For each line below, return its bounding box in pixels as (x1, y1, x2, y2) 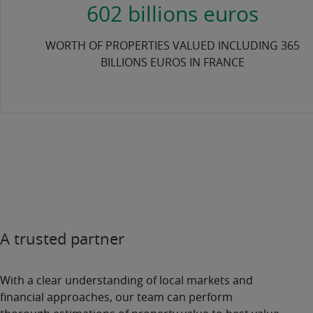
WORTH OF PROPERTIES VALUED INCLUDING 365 (45, 38, 300, 54)
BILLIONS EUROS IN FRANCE (101, 54, 245, 71)
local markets (159, 272, 230, 289)
